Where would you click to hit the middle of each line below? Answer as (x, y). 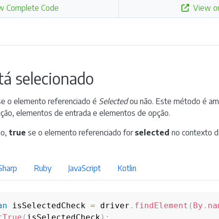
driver (112, 206)
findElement (161, 206)
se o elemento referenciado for (80, 132)
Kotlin (127, 168)
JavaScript (84, 168)
